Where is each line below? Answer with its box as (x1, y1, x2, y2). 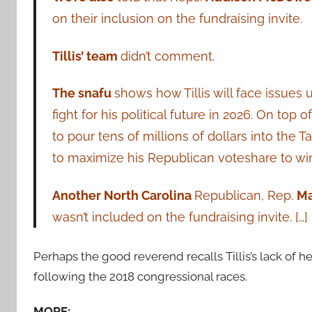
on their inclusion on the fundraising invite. (52, 11, 302, 26)
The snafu (52, 86, 114, 101)
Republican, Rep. (194, 187, 297, 203)
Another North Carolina (52, 187, 194, 203)
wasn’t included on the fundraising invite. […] (52, 209, 308, 224)
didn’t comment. (120, 48, 214, 63)
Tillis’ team (52, 48, 120, 63)
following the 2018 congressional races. (33, 269, 247, 283)
